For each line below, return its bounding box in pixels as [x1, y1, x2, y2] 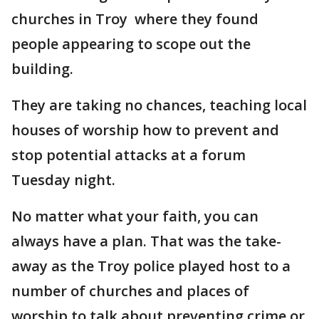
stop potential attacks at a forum [11, 145, 246, 164]
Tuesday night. [11, 170, 115, 189]
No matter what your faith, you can [11, 206, 258, 226]
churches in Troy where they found [11, 9, 258, 28]
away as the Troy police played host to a [11, 256, 291, 276]
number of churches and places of [11, 281, 249, 300]
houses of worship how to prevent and [11, 120, 279, 140]
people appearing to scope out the [11, 34, 251, 53]
